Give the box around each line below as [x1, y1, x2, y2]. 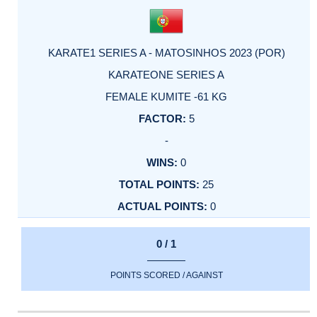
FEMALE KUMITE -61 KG [105, 90, 227, 103]
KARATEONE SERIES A [108, 68, 224, 81]
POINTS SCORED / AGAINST [110, 270, 223, 281]
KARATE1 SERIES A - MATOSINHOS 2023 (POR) [47, 46, 285, 59]
